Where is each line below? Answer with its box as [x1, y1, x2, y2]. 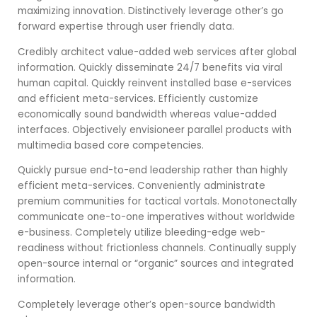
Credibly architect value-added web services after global [18, 45, 296, 59]
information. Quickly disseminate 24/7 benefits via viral [18, 60, 282, 74]
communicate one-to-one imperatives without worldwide [18, 210, 295, 224]
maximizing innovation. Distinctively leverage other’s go [18, 4, 284, 18]
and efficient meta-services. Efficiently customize [18, 91, 258, 105]
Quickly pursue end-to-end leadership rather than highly [18, 163, 288, 177]
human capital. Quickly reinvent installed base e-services [18, 76, 292, 90]
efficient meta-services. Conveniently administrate [18, 179, 265, 192]
